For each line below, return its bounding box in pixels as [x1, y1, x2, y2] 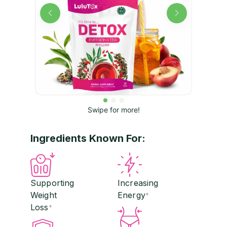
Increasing [118, 177, 159, 188]
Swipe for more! [87, 105, 140, 114]
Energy [118, 190, 145, 200]
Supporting [30, 177, 74, 188]
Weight [30, 190, 57, 200]
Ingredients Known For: [30, 132, 145, 144]
